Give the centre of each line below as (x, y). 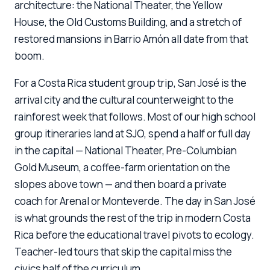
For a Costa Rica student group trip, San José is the (130, 83)
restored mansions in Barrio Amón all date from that (131, 39)
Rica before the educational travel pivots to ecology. (134, 235)
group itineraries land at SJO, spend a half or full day (133, 133)
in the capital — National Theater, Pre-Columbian (126, 150)
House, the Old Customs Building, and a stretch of (128, 22)
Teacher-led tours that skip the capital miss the (123, 252)
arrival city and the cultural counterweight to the (124, 100)
